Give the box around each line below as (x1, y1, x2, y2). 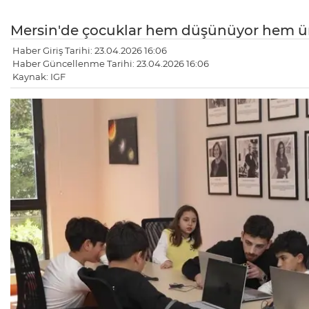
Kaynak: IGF (12, 71, 66, 83)
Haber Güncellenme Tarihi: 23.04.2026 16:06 (12, 58, 209, 70)
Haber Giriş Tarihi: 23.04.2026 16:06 (12, 45, 167, 57)
